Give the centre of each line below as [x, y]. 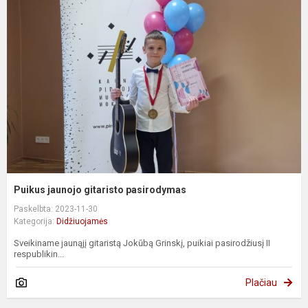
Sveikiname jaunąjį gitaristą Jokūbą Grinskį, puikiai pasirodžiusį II [142, 243]
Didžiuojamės [82, 221]
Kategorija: [35, 221]
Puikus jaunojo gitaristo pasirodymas [100, 189]
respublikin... [39, 254]
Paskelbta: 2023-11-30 [56, 209]
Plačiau [261, 282]
